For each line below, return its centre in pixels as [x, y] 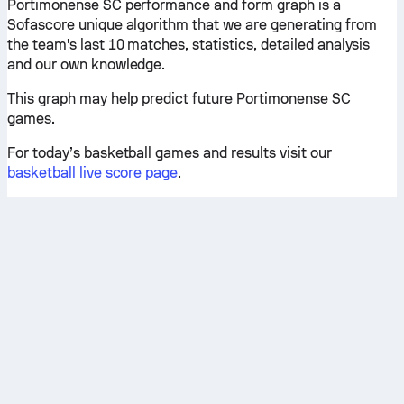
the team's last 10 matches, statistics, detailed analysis [189, 45]
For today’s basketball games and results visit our [170, 153]
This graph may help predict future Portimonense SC [179, 99]
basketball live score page [93, 173]
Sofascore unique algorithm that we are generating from [192, 25]
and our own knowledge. [87, 64]
